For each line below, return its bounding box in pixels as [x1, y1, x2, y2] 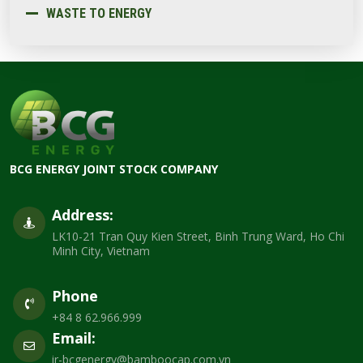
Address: [52, 204, 113, 224]
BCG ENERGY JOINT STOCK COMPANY [10, 160, 218, 177]
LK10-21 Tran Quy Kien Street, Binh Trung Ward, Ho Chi [52, 228, 344, 244]
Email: [52, 327, 96, 348]
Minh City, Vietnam [52, 242, 150, 258]
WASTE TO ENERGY [46, 5, 152, 21]
